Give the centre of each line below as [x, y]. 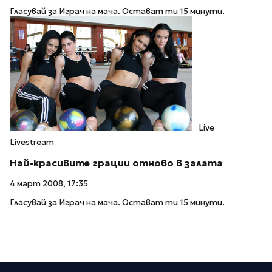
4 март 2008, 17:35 [49, 184]
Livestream [32, 142]
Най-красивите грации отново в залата [116, 163]
